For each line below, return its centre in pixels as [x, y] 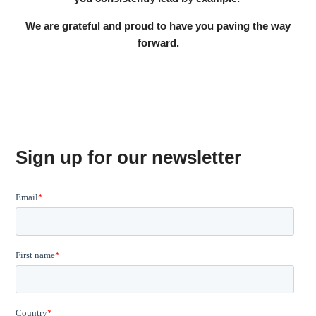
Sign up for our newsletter [129, 157]
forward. [158, 43]
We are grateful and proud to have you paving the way [158, 26]
